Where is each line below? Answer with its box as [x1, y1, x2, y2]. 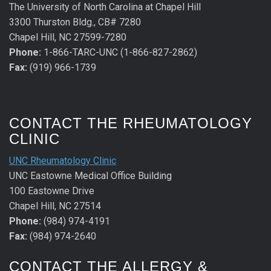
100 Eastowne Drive [9, 184, 94, 197]
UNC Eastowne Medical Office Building [9, 169, 172, 181]
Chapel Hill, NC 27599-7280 [9, 31, 126, 44]
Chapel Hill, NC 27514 [9, 200, 101, 212]
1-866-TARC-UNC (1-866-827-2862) [41, 47, 197, 59]
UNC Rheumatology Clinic [9, 154, 116, 166]
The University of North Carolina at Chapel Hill [9, 1, 201, 13]
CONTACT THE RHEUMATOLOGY [9, 115, 252, 131]
